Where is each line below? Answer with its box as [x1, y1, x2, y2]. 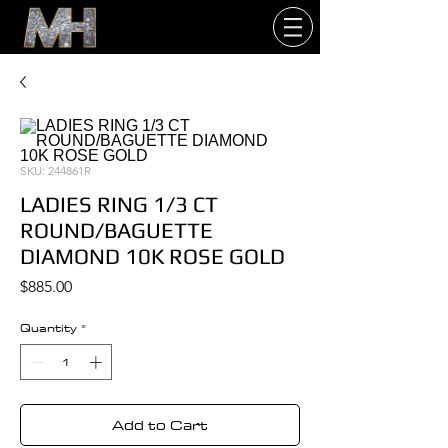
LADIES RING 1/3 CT [20, 191, 218, 217]
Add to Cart [112, 412, 208, 437]
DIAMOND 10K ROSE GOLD [20, 243, 285, 269]
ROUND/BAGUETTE [20, 217, 213, 243]
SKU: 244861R [20, 163, 91, 178]
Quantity [20, 318, 77, 337]
